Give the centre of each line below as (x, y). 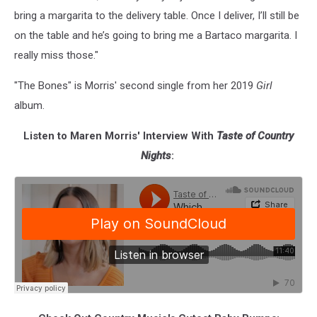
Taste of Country (255, 136)
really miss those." (56, 55)
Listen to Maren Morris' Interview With (120, 136)
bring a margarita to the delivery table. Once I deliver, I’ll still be (157, 16)
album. (29, 105)
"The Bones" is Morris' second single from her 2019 (135, 86)
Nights (156, 156)
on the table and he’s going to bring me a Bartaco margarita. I (156, 35)
